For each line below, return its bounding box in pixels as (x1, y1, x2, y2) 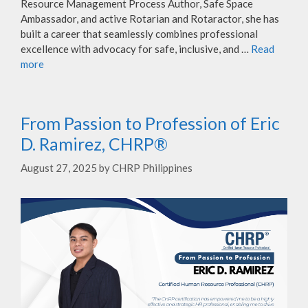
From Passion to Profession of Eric (21, 112, 280, 133)
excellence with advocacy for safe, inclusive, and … (21, 42, 251, 55)
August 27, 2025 (21, 162, 97, 175)
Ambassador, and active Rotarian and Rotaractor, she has (21, 12, 279, 25)
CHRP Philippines (112, 162, 192, 175)
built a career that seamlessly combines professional (21, 27, 258, 40)
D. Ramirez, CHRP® (21, 133, 168, 154)
